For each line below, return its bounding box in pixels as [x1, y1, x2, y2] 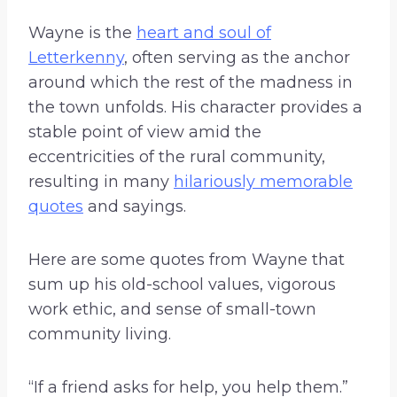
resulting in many [28, 171, 174, 191]
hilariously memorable [174, 171, 353, 191]
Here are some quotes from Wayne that [28, 249, 345, 269]
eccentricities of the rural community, [28, 146, 325, 167]
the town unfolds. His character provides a [28, 97, 362, 117]
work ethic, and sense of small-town [28, 299, 316, 319]
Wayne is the [28, 22, 136, 43]
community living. [28, 323, 171, 344]
